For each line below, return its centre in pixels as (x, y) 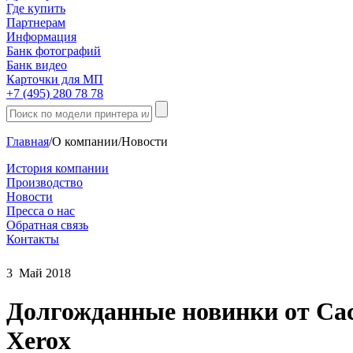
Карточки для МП (55, 79)
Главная (28, 141)
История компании (58, 168)
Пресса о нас (41, 211)
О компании (85, 141)
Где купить (36, 8)
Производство (45, 182)
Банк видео (37, 65)
